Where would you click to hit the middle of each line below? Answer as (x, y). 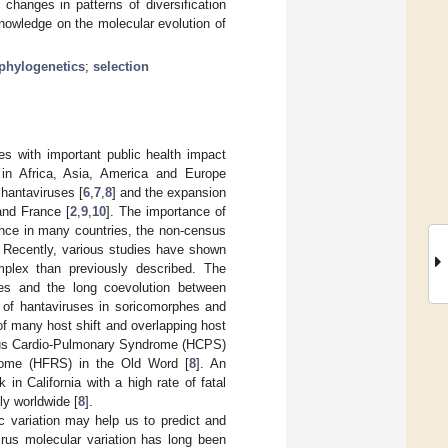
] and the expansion (168, 192)
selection (121, 66)
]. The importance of (166, 211)
